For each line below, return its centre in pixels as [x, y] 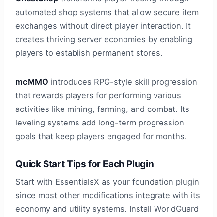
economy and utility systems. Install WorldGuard [107, 209]
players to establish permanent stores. [89, 53]
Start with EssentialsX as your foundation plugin [107, 181]
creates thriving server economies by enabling [104, 39]
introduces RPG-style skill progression [123, 82]
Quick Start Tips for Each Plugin [85, 164]
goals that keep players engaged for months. [101, 136]
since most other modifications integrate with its [108, 195]
